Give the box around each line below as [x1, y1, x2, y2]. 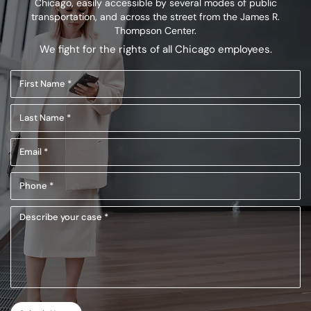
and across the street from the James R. [97, 10, 280, 23]
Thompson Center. [115, 24, 196, 37]
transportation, [31, 10, 97, 23]
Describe [10, 207, 53, 224]
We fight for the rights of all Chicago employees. [39, 42, 272, 56]
